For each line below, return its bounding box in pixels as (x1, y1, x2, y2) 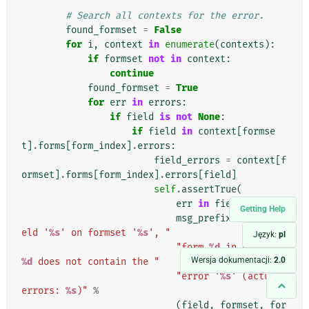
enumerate (165, 39, 215, 51)
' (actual (231, 270, 281, 283)
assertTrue (181, 183, 237, 196)
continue (110, 68, 154, 80)
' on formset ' (60, 227, 137, 239)
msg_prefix (176, 212, 231, 225)
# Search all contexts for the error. (66, 10, 264, 22)
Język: (253, 230, 279, 239)
